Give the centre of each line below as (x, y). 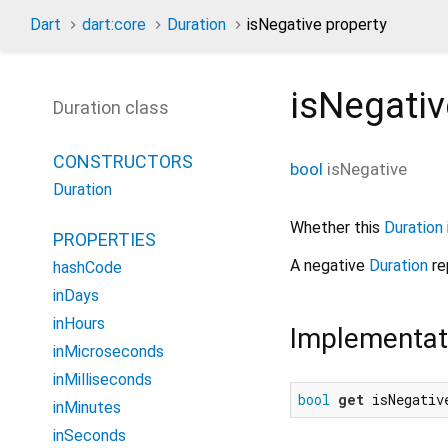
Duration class (111, 107)
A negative (329, 265)
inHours (79, 323)
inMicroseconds (108, 351)
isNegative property (317, 24)
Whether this (337, 227)
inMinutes (87, 407)
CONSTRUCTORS (123, 161)
